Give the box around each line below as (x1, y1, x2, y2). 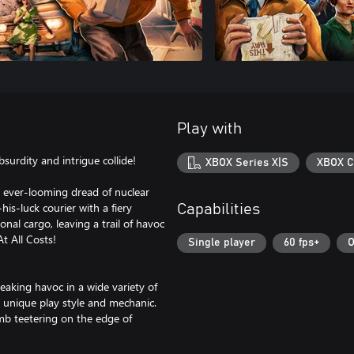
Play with (177, 121, 242, 137)
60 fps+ (284, 237, 319, 249)
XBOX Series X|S (205, 156, 289, 168)
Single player (188, 237, 255, 249)
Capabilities (177, 201, 260, 217)
